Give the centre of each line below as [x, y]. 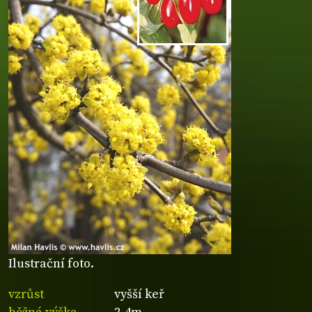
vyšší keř [140, 294]
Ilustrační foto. [51, 264]
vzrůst [26, 294]
